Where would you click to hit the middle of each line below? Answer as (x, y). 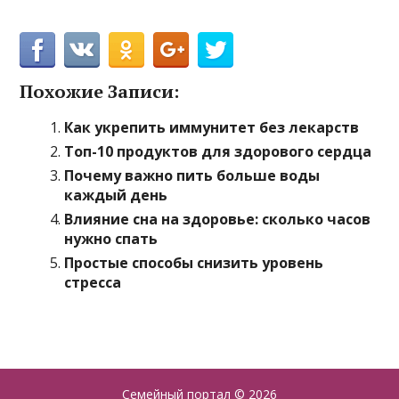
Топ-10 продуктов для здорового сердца (218, 151)
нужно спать (111, 239)
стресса (93, 282)
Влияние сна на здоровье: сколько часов (218, 219)
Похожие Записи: (100, 91)
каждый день (116, 195)
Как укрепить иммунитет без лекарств (212, 127)
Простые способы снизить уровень (194, 263)
